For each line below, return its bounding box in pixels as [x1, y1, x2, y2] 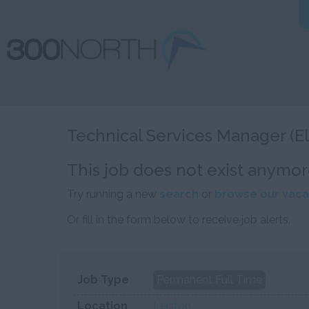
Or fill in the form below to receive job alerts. [67, 213, 290, 226]
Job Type [77, 273, 129, 286]
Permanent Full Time [157, 273, 262, 286]
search [159, 188, 199, 201]
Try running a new [67, 188, 159, 201]
